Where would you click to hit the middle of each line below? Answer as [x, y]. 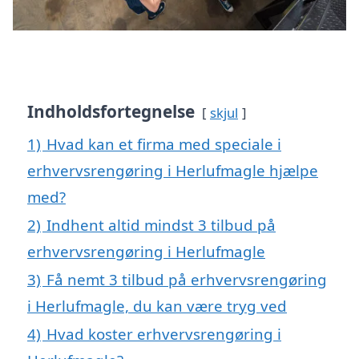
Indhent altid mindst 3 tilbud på [161, 224]
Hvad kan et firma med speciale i [164, 143]
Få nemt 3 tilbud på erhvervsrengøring [187, 279]
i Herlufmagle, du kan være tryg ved [157, 305]
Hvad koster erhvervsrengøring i [164, 333]
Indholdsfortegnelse [111, 111]
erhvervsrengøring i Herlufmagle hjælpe [173, 170]
